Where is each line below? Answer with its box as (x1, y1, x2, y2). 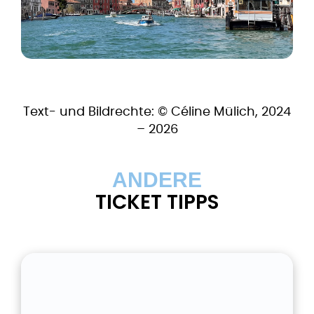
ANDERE (112, 168, 202, 191)
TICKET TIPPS (95, 188, 219, 216)
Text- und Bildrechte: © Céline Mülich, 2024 (23, 105, 291, 118)
